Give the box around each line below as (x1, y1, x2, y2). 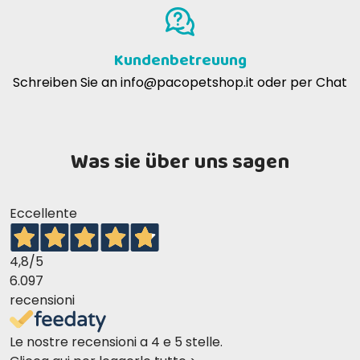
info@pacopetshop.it (121, 73, 254, 92)
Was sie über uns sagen (71, 145, 289, 180)
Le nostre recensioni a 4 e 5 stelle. (10, 333, 223, 352)
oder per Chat (254, 73, 347, 92)
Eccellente (10, 204, 77, 223)
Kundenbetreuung (113, 47, 247, 74)
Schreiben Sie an (13, 73, 121, 92)
